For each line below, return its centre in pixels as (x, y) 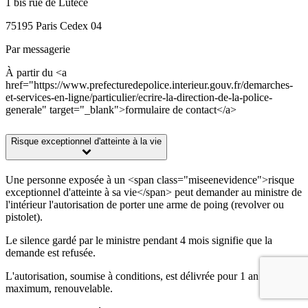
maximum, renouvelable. (59, 288)
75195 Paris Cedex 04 (54, 26)
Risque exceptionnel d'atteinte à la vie (86, 141)
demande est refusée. (51, 252)
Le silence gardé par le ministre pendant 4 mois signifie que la (139, 240)
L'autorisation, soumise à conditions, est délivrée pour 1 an (132, 276)
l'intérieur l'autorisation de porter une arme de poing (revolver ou (145, 204)
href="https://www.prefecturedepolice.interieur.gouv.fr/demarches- (149, 85)
